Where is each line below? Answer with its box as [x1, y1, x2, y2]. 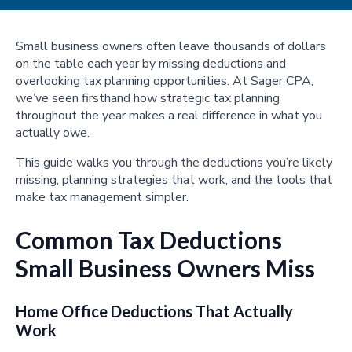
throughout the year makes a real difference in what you [16, 107, 322, 125]
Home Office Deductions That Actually [16, 302, 293, 321]
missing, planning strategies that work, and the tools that [16, 171, 332, 189]
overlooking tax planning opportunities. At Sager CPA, [16, 72, 313, 90]
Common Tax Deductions [16, 225, 282, 255]
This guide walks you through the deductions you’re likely [16, 154, 332, 172]
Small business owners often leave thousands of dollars [16, 38, 326, 56]
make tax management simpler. [16, 189, 189, 207]
